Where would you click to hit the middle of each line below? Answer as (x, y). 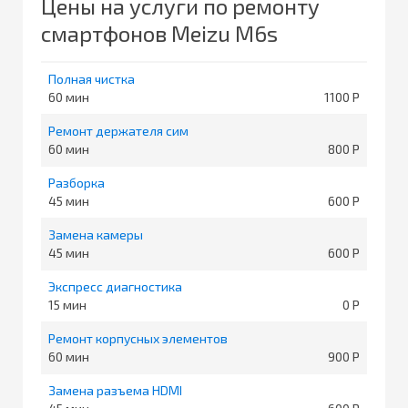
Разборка (76, 182)
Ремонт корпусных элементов (138, 338)
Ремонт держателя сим (118, 130)
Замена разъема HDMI (115, 390)
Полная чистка (92, 78)
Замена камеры (96, 234)
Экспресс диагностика (115, 286)
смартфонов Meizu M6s (159, 33)
